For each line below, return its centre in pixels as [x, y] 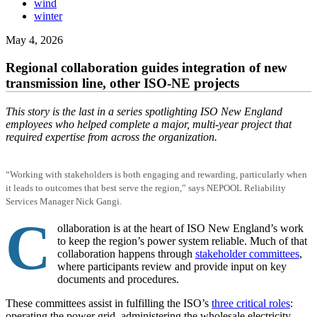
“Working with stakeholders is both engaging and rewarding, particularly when [156, 174]
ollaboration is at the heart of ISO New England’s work [180, 228]
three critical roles [251, 303]
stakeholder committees [247, 253]
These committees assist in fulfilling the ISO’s [109, 303]
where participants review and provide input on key [172, 266]
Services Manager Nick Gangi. [64, 201]
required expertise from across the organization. [111, 137]
